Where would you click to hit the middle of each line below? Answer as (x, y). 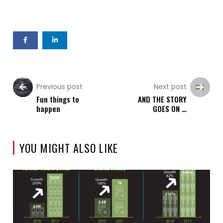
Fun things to (58, 99)
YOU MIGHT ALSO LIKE (69, 148)
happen (49, 108)
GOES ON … (169, 108)
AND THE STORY (162, 99)
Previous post (60, 86)
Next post (170, 86)
